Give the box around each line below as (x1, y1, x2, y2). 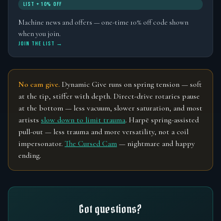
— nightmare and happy (117, 138, 195, 148)
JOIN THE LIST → (18, 40, 63, 47)
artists (18, 114, 41, 125)
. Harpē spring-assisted (125, 114, 199, 125)
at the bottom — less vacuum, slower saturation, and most (18, 103, 202, 113)
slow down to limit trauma (41, 114, 125, 125)
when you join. (18, 29, 61, 38)
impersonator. (18, 138, 65, 148)
